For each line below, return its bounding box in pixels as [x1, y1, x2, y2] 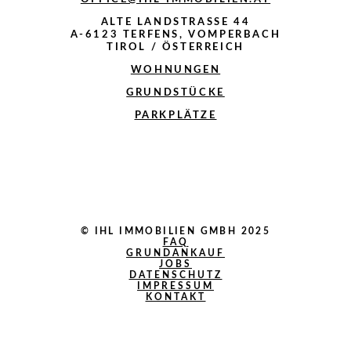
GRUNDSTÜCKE [126, 88, 225, 99]
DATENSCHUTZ [128, 270, 223, 280]
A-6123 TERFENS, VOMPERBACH [70, 30, 281, 41]
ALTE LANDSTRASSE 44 [100, 17, 242, 28]
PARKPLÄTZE [134, 110, 217, 121]
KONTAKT [145, 292, 206, 302]
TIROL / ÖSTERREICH [107, 42, 244, 53]
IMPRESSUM [137, 281, 214, 291]
